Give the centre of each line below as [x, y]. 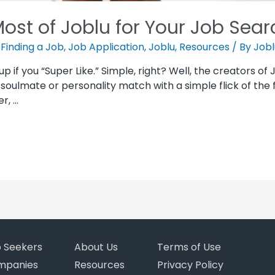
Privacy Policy [191, 265]
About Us [96, 247]
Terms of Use [189, 247]
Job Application [106, 47]
